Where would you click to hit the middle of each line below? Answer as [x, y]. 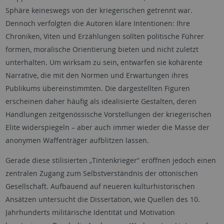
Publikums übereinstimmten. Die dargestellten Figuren [97, 88]
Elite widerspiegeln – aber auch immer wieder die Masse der [107, 127]
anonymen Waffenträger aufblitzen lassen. [77, 140]
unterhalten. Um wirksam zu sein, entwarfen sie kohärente [104, 62]
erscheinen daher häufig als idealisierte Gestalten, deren [101, 101]
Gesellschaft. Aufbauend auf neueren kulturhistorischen [100, 186]
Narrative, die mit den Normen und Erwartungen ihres [97, 75]
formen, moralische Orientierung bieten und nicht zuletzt [102, 49]
